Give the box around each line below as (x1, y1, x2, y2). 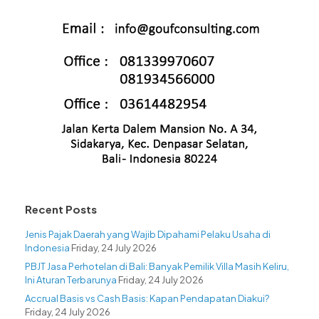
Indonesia (25, 242, 70, 254)
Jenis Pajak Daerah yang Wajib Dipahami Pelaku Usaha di (25, 229, 271, 241)
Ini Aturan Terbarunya (25, 274, 117, 286)
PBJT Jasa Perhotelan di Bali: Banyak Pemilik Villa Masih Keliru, (25, 261, 289, 273)
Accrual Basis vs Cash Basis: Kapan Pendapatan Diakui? (25, 293, 269, 305)
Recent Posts (25, 202, 97, 216)
